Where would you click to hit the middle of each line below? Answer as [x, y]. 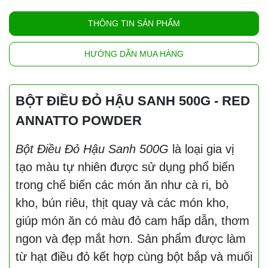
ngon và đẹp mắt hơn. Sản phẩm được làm [131, 239]
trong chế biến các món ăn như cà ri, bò [122, 185]
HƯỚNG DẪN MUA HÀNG [134, 54]
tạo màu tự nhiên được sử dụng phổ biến [125, 167]
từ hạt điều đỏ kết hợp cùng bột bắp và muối [134, 257]
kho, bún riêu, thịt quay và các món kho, [122, 203]
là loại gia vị [201, 149]
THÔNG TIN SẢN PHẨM [134, 23]
